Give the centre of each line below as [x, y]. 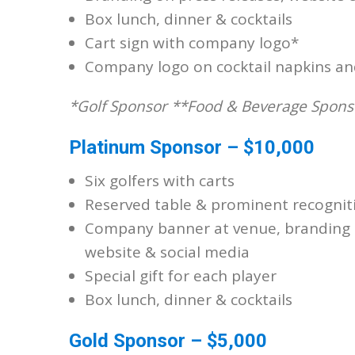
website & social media [167, 252]
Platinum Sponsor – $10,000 [192, 147]
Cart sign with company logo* [192, 43]
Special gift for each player [181, 276]
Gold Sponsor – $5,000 [168, 341]
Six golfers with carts [160, 181]
